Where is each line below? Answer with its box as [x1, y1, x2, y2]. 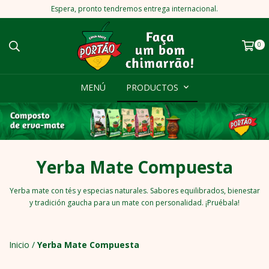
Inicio [9, 239, 29, 251]
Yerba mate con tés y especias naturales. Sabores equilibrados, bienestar [9, 186, 260, 196]
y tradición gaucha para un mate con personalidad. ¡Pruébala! [29, 198, 240, 208]
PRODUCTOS [125, 81, 181, 93]
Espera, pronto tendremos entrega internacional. [51, 4, 218, 14]
